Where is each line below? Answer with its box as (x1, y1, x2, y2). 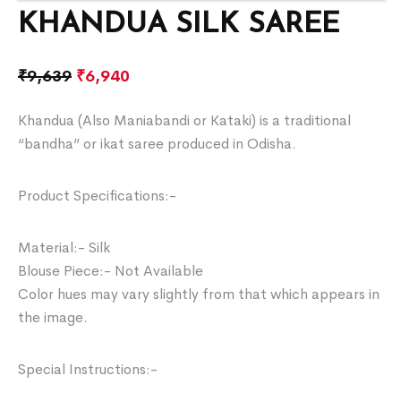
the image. (18, 307, 89, 327)
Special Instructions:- (18, 359, 158, 379)
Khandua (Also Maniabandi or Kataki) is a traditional (18, 110, 352, 130)
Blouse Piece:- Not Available (18, 260, 204, 280)
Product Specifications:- (18, 185, 177, 205)
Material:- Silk (18, 237, 111, 257)
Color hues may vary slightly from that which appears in (18, 284, 380, 303)
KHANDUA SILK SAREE (18, 10, 340, 39)
